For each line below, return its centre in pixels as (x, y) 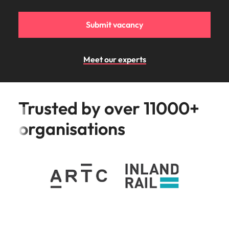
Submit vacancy (114, 24)
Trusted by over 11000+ (109, 108)
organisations (72, 128)
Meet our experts (114, 59)
